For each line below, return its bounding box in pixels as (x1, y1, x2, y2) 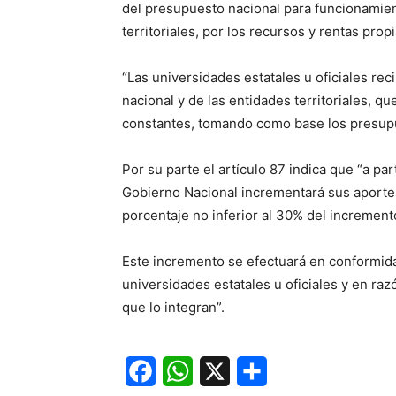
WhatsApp (193, 362, 262, 380)
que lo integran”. (122, 298, 225, 316)
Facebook (156, 362, 222, 380)
